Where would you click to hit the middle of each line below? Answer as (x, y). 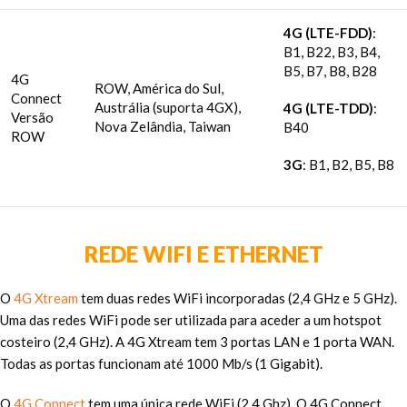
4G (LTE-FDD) (328, 33)
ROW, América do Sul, (159, 89)
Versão (32, 118)
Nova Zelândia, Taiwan (163, 127)
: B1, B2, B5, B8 (348, 165)
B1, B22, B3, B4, (332, 52)
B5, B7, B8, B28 (330, 71)
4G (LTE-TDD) (328, 109)
